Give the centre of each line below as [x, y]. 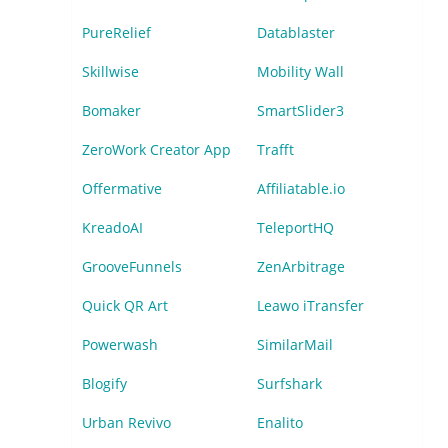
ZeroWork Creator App [156, 149]
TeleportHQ [295, 227]
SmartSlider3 [300, 110]
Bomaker [111, 110]
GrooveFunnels [132, 266]
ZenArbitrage [300, 266]
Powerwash [120, 344]
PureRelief [116, 32]
